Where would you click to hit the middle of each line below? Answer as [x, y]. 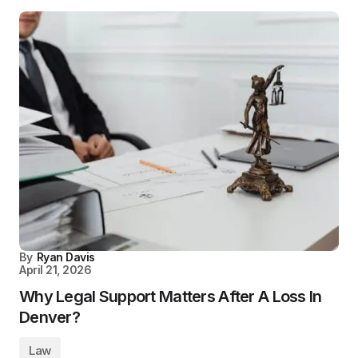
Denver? [50, 318]
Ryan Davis [66, 257]
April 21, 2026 [56, 270]
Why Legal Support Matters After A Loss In [171, 297]
